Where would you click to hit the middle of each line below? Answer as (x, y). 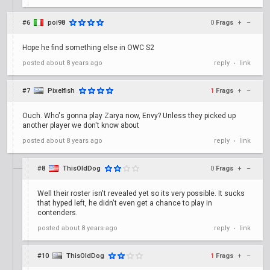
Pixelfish (61, 91)
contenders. (58, 213)
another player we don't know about (81, 125)
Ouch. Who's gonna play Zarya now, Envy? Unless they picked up (129, 116)
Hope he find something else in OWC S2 (88, 48)
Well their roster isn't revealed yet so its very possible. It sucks (141, 193)
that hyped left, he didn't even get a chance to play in (125, 203)
